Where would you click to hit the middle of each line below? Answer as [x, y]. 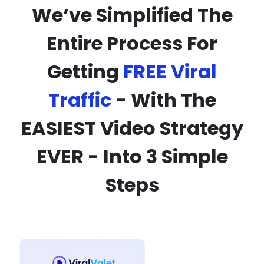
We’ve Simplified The [132, 15]
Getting [85, 71]
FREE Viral [170, 71]
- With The [164, 100]
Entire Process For [132, 43]
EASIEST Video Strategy [132, 128]
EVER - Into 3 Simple [132, 156]
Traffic [80, 100]
